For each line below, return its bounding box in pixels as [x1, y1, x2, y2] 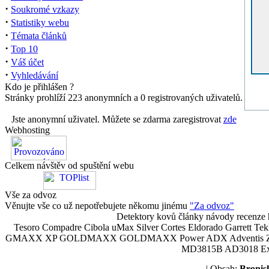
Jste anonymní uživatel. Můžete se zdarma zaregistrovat [11, 114, 223, 124]
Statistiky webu [11, 17, 69, 28]
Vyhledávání [11, 70, 58, 80]
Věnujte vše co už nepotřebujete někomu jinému [5, 201, 190, 211]
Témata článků [11, 31, 67, 41]
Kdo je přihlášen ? [5, 82, 74, 92]
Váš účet [11, 57, 44, 67]
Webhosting [5, 125, 50, 135]
